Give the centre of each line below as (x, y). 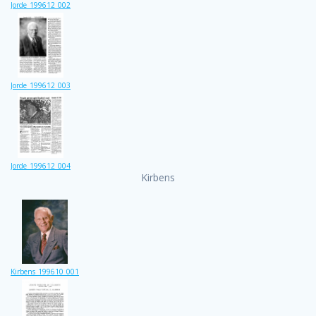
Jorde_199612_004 (41, 165)
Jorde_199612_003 (41, 86)
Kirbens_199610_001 (45, 272)
